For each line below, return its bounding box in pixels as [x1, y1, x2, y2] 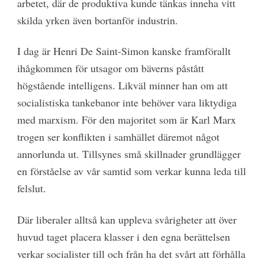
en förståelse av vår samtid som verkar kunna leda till [17, 164, 246, 179]
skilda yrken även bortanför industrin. [17, 12, 178, 27]
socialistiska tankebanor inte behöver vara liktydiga [17, 95, 237, 110]
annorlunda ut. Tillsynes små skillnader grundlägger [17, 147, 241, 161]
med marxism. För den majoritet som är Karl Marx [17, 112, 236, 127]
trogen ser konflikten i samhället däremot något [17, 130, 219, 144]
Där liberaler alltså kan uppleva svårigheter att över [17, 212, 237, 227]
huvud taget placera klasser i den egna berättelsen [17, 229, 230, 244]
